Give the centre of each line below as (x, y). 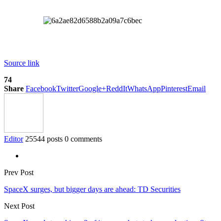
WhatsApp (144, 88)
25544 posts (44, 139)
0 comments (83, 139)
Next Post (19, 206)
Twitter (67, 88)
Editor (14, 139)
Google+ (92, 88)
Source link (22, 63)
